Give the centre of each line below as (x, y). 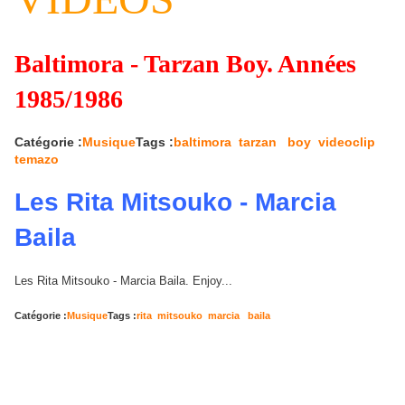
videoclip (347, 141)
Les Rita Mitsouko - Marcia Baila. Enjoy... (123, 281)
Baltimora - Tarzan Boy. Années (185, 63)
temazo (37, 159)
